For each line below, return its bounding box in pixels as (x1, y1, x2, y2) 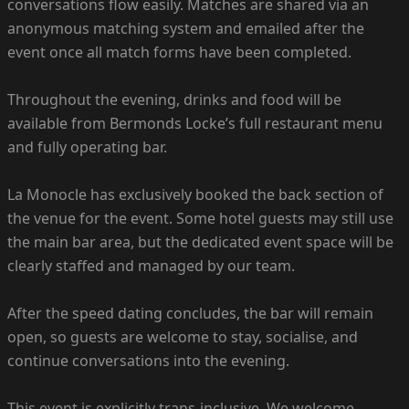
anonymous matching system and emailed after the (7, 17, 364, 38)
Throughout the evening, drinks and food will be (7, 89, 341, 110)
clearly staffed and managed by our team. (7, 255, 295, 276)
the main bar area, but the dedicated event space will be (7, 231, 393, 252)
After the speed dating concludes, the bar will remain (7, 302, 373, 323)
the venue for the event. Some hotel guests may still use (7, 207, 393, 228)
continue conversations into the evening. (7, 350, 289, 371)
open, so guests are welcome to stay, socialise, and (7, 326, 358, 347)
